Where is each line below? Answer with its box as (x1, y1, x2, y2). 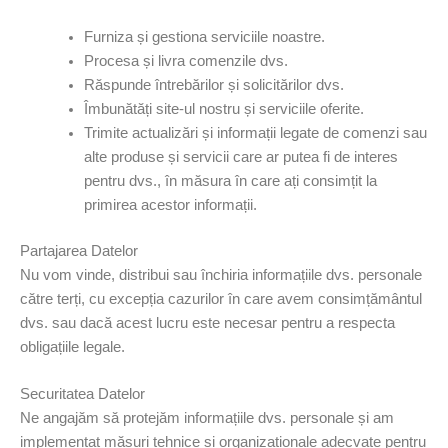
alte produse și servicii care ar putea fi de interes (83, 148, 398, 165)
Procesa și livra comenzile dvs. (83, 52, 288, 69)
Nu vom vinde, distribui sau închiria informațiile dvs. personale (20, 266, 422, 283)
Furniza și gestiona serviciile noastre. (83, 28, 325, 45)
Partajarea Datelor (20, 242, 138, 259)
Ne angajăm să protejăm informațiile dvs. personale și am (20, 410, 394, 427)
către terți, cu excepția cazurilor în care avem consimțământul (20, 290, 422, 307)
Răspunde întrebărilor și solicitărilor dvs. (83, 76, 344, 93)
